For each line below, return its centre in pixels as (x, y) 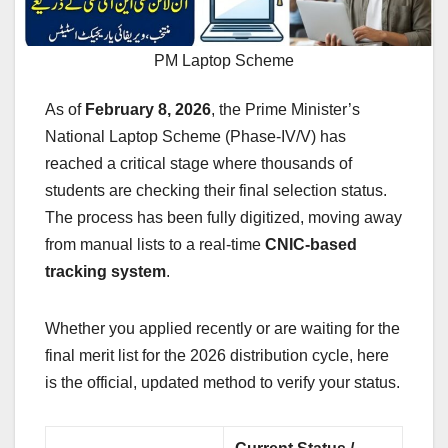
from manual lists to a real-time (155, 245)
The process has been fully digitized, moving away (223, 218)
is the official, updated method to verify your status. (222, 383)
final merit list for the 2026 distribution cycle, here (217, 356)
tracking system (105, 272)
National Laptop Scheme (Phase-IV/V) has (195, 137)
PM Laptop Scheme (224, 61)
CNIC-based (311, 245)
